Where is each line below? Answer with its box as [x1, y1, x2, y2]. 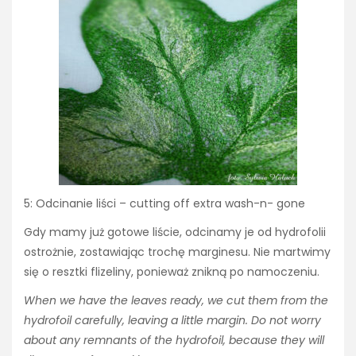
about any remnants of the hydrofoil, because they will [24, 332, 324, 349]
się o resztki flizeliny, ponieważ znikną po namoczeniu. [24, 264, 319, 281]
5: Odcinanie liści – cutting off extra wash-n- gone [24, 195, 305, 211]
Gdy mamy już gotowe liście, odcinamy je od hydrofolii [24, 224, 326, 241]
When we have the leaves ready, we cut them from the [24, 292, 328, 309]
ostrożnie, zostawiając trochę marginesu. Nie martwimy [24, 244, 331, 261]
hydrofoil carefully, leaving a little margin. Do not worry [24, 312, 321, 329]
